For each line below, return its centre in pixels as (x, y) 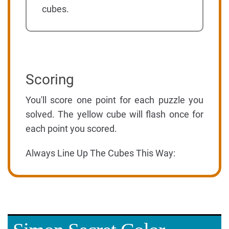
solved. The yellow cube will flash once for (114, 114)
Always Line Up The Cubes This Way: (100, 153)
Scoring (50, 80)
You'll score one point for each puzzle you (114, 100)
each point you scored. (71, 129)
